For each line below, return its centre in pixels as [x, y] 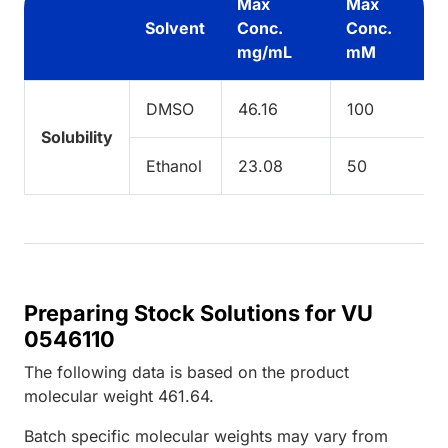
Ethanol [174, 165]
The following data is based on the [157, 371]
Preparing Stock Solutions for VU [198, 312]
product [319, 371]
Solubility [77, 136]
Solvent [175, 27]
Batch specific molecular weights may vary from [206, 435]
